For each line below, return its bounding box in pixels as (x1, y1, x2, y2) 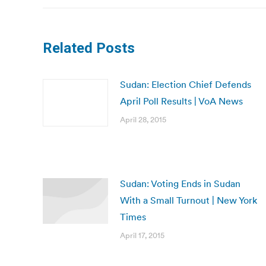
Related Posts (43, 40, 135, 56)
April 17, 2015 (120, 230, 164, 240)
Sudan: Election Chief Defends (120, 78, 251, 90)
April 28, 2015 (120, 115, 166, 125)
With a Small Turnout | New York (120, 194, 257, 206)
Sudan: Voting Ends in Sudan (120, 178, 240, 189)
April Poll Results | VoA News (120, 95, 243, 107)
